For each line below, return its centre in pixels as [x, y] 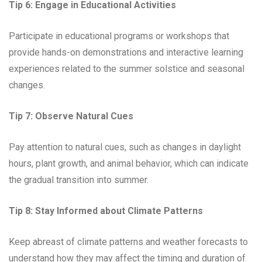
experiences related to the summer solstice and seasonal [127, 68]
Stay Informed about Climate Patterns [119, 211]
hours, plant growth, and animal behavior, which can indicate [129, 163]
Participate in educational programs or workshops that [119, 36]
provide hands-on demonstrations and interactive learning [126, 52]
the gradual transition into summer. [79, 180]
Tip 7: [21, 116]
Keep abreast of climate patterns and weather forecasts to [128, 242]
